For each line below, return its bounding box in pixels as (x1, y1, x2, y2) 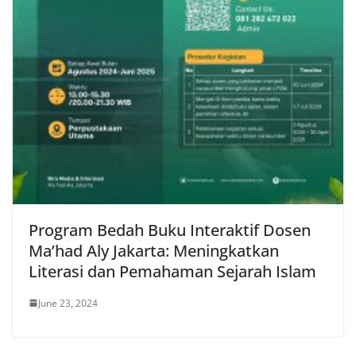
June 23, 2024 (38, 296, 98, 310)
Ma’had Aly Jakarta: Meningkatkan (29, 239, 279, 261)
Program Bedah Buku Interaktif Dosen (29, 219, 311, 241)
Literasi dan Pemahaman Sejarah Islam (29, 260, 316, 282)
